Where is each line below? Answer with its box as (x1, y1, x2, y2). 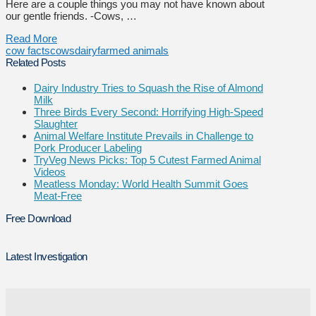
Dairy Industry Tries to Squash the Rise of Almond (34, 82, 263, 95)
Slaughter (34, 118, 78, 130)
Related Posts (6, 56, 66, 68)
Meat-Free (34, 190, 82, 202)
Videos (34, 166, 66, 178)
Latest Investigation (6, 250, 87, 263)
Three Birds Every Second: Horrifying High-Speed (34, 106, 263, 119)
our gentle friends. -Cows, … (6, 9, 137, 22)
